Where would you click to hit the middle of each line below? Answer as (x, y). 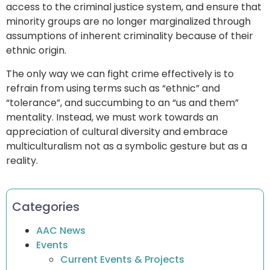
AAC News (61, 230)
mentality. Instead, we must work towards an (112, 117)
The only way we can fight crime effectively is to (120, 74)
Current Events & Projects (122, 259)
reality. (22, 160)
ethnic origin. (36, 51)
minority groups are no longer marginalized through (128, 22)
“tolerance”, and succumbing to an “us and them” (122, 102)
